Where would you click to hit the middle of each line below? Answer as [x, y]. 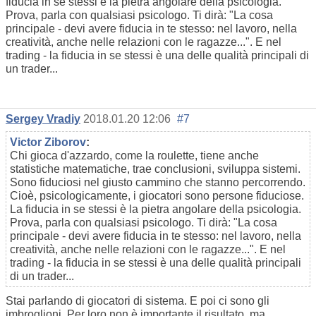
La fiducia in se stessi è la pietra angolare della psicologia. [156, 209]
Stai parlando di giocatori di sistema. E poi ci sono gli [138, 301]
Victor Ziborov [48, 142]
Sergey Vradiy [43, 119]
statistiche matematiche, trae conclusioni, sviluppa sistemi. [155, 169]
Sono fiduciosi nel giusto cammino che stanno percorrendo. [158, 183]
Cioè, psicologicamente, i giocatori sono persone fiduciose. [157, 196]
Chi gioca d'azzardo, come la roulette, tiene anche [134, 156]
